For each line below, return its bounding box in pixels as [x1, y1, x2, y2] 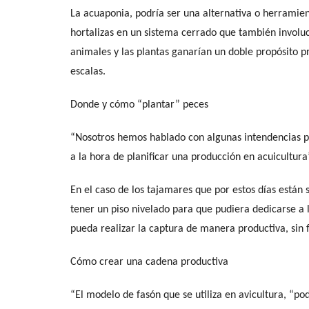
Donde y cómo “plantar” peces [70, 99, 208, 110]
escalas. [70, 66, 106, 77]
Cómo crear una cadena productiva [70, 256, 228, 268]
